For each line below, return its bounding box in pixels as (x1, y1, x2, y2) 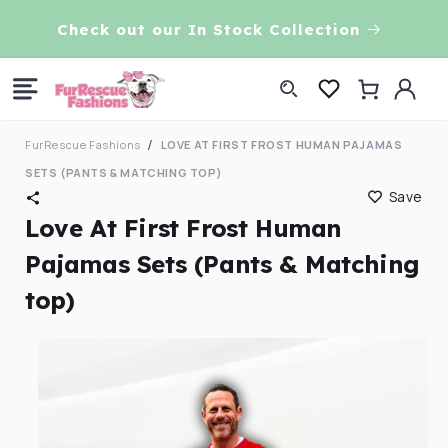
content (27, 20, 93, 42)
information (23, 362, 117, 384)
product (23, 344, 88, 366)
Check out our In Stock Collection (57, 19, 360, 39)
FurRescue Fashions (25, 137, 141, 152)
